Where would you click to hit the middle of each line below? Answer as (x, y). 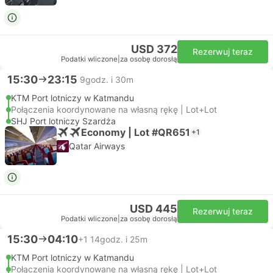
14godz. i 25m (119, 239)
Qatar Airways (97, 146)
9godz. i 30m (107, 79)
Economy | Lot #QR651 (136, 132)
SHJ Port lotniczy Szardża (63, 121)
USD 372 (154, 49)
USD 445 (154, 209)
